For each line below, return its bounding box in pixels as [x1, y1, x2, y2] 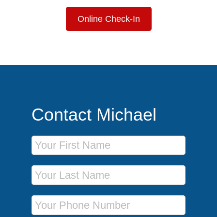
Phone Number [31, 193, 80, 201]
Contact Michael [31, 104, 156, 124]
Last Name [31, 163, 66, 171]
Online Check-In [77, 14, 140, 24]
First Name [31, 133, 66, 141]
